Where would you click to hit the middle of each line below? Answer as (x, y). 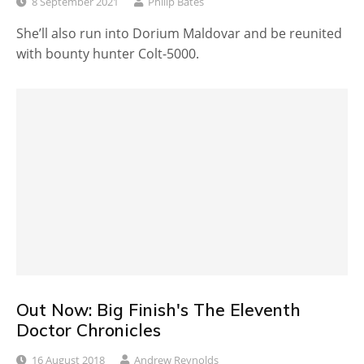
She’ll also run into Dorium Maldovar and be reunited (179, 34)
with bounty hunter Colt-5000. (108, 54)
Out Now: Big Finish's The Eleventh (158, 309)
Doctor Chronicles (89, 329)
